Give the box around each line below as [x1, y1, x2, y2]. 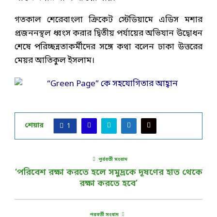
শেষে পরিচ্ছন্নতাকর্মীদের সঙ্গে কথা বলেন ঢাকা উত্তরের [15, 41, 202, 53]
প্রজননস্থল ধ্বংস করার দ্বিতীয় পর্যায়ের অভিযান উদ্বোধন [15, 28, 202, 39]
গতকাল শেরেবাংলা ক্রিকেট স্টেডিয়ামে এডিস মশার [15, 14, 202, 26]
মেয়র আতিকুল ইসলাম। [15, 55, 94, 66]
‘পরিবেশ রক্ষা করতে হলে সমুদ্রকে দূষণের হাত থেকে [15, 166, 202, 178]
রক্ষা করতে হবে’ [79, 177, 138, 189]
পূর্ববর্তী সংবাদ [98, 156, 127, 163]
